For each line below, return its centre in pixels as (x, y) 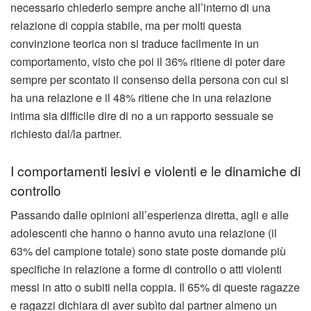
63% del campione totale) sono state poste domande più (148, 251)
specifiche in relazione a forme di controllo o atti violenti (146, 269)
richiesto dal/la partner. (66, 134)
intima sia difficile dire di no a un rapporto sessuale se (142, 116)
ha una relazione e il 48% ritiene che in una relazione (141, 98)
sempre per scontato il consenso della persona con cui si (150, 80)
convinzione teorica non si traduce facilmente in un (135, 44)
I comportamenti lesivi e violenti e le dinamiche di (155, 170)
